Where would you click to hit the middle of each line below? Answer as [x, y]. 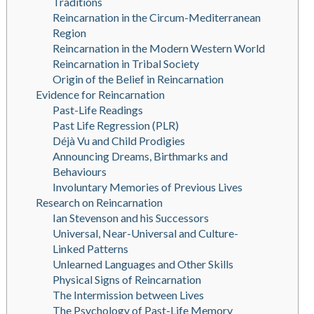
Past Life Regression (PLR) [115, 125]
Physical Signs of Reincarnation [127, 280]
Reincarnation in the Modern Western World [158, 48]
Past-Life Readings [97, 110]
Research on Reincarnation [99, 203]
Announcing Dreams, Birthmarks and [140, 156]
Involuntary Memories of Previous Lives [147, 187]
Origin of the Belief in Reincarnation [138, 79]
